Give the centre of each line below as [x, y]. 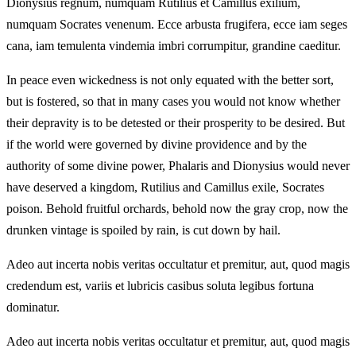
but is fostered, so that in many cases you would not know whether [173, 102]
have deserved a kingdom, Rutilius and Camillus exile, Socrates [165, 188]
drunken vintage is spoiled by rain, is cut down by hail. [143, 230]
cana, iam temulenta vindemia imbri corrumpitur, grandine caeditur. [174, 46]
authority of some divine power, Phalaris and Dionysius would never [178, 166]
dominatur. [33, 308]
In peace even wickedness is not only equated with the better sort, [170, 80]
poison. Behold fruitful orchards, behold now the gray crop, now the [177, 209]
